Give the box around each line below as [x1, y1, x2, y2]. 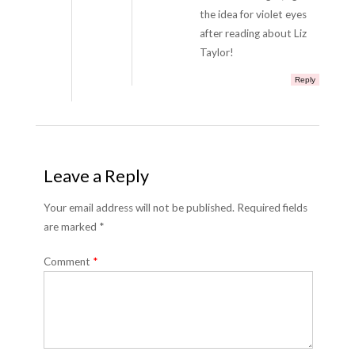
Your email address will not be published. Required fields [43, 201, 307, 214]
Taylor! [199, 46, 234, 59]
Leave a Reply [43, 166, 149, 186]
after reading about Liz [199, 27, 307, 40]
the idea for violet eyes [199, 8, 307, 21]
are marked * [43, 220, 104, 233]
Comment [43, 255, 93, 268]
